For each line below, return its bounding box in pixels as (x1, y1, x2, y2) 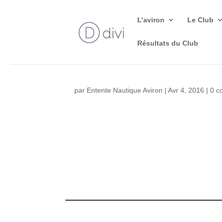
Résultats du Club (137, 39, 199, 47)
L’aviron (137, 16, 165, 24)
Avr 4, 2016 (168, 86, 205, 94)
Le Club (187, 16, 214, 24)
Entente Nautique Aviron (87, 86, 163, 94)
